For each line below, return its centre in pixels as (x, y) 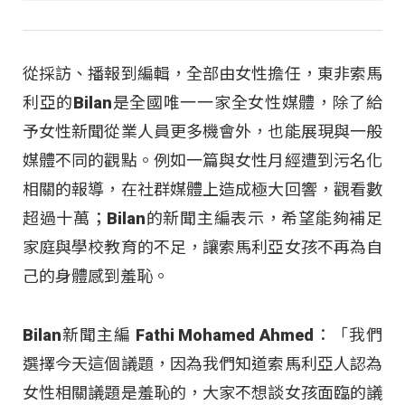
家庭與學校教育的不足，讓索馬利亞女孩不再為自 (202, 248)
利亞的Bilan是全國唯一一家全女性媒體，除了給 (202, 103)
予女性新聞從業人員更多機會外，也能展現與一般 (202, 132)
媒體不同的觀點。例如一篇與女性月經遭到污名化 (202, 161)
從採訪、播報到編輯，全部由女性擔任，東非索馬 (202, 74)
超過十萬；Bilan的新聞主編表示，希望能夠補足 (202, 219)
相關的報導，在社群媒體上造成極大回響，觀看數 (202, 190)
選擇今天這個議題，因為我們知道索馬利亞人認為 (202, 363)
